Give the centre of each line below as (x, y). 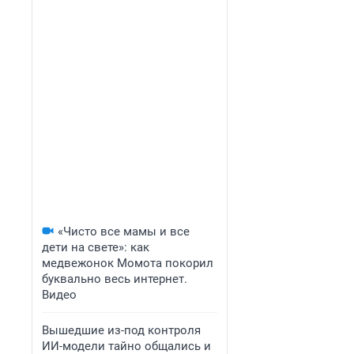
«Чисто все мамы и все (124, 232)
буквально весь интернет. (115, 279)
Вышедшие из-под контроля (121, 330)
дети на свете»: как (96, 247)
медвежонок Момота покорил (128, 263)
